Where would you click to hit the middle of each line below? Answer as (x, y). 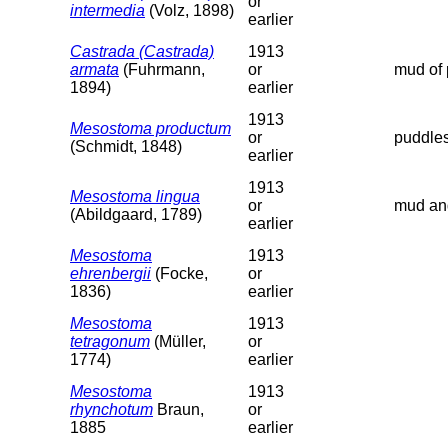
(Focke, (179, 273)
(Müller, (178, 341)
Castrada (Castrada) (142, 51)
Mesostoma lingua (135, 196)
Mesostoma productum (150, 128)
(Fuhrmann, (162, 69)
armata (94, 69)
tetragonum (110, 341)
